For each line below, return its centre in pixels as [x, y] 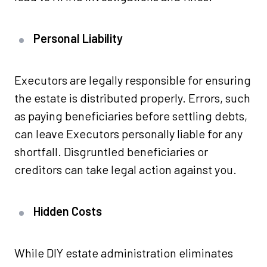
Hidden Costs [68, 211]
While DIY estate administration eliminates [124, 253]
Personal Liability [78, 38]
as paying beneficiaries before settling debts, [131, 116]
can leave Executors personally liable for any [128, 134]
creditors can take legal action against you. [125, 170]
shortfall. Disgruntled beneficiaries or [111, 152]
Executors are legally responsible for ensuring [133, 80]
